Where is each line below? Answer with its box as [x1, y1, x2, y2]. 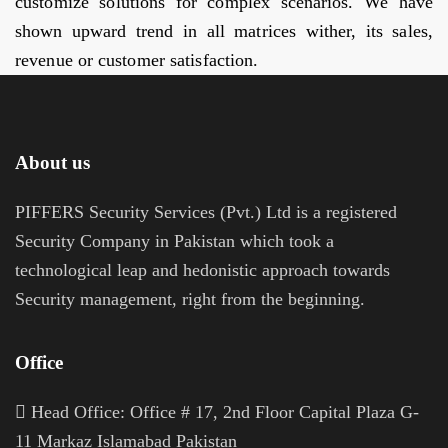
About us [15, 151, 90, 173]
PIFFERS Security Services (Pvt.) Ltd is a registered [15, 201, 397, 222]
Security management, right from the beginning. [15, 288, 365, 309]
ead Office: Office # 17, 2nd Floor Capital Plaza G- [44, 401, 419, 422]
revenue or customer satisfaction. [15, 50, 259, 71]
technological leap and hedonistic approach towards [15, 259, 390, 280]
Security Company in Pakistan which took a [15, 230, 334, 251]
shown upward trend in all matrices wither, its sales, [15, 21, 433, 42]
